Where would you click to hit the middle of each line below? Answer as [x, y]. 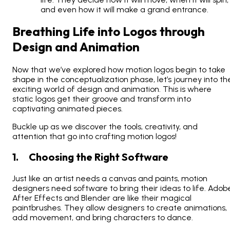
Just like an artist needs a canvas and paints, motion [110, 179]
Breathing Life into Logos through [109, 32]
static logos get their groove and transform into [102, 99]
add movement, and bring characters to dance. [103, 218]
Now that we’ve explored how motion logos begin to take [119, 70]
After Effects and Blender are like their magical [102, 198]
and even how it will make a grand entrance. [124, 10]
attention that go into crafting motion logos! [94, 137]
